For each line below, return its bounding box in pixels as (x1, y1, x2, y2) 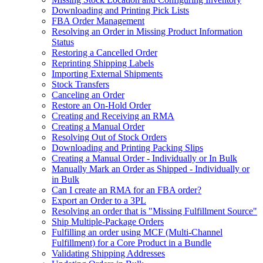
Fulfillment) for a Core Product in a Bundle (52, 237, 211, 248)
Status (52, 36, 74, 47)
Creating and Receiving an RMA (52, 110, 174, 121)
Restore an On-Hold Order (52, 100, 151, 110)
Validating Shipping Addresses (52, 248, 165, 258)
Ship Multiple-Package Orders (52, 216, 164, 227)
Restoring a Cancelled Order (52, 47, 157, 58)
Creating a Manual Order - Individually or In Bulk (52, 153, 237, 163)
